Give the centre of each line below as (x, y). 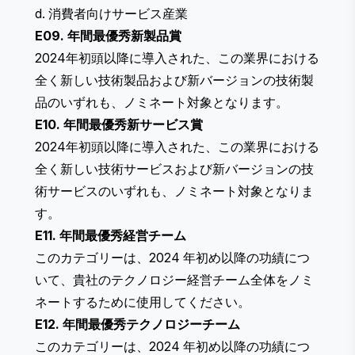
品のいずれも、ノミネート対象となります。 (162, 103)
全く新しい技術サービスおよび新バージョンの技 (174, 169)
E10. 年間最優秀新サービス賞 (119, 125)
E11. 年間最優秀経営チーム (111, 236)
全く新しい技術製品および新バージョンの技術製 (174, 80)
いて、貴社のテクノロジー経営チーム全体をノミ (174, 280)
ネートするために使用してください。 (143, 302)
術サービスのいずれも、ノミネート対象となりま (174, 191)
